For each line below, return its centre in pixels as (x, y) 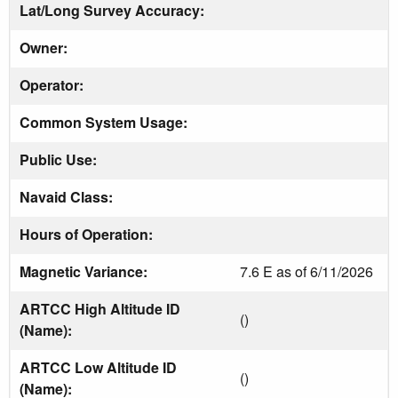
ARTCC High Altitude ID (100, 308)
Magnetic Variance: (85, 271)
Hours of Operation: (88, 234)
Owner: (45, 47)
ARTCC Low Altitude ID (98, 367)
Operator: (53, 84)
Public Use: (60, 159)
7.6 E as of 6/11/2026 (306, 271)
